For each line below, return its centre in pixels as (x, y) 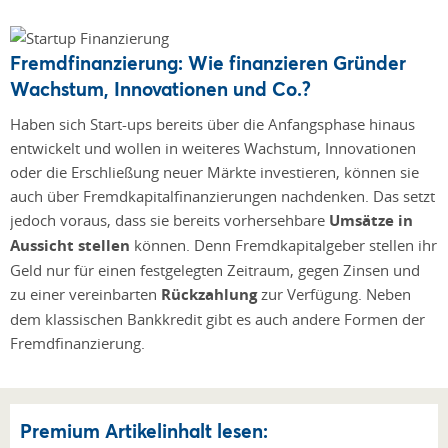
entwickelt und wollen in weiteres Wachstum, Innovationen (213, 147)
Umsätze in (371, 220)
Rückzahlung (209, 294)
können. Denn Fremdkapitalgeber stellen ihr (283, 244)
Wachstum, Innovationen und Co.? (160, 88)
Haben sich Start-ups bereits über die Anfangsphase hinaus (212, 123)
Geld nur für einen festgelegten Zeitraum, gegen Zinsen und (215, 269)
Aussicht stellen (70, 245)
